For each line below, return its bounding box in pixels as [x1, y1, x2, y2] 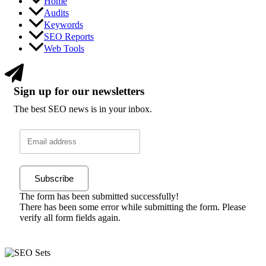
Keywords [44, 20, 83, 30]
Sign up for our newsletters [14, 85, 144, 98]
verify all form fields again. [20, 213, 121, 223]
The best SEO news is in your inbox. [14, 104, 152, 115]
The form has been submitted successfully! [20, 191, 179, 202]
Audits [44, 8, 69, 18]
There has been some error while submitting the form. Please [20, 202, 246, 213]
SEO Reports [44, 31, 94, 42]
